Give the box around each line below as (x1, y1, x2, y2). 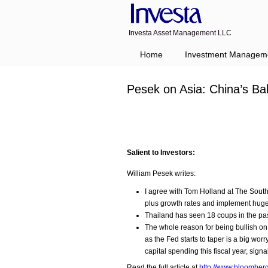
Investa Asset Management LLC (129, 29, 232, 37)
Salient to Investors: (127, 148, 195, 157)
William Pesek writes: (127, 169, 196, 178)
